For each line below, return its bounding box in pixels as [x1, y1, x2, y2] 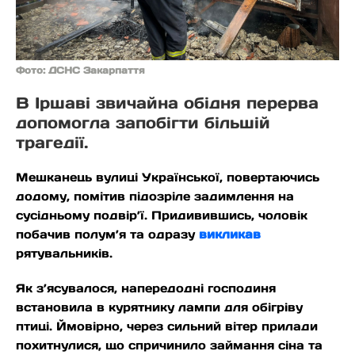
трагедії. [16, 132, 88, 153]
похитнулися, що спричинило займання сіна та [16, 338, 323, 353]
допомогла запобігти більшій [16, 113, 270, 133]
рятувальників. [16, 246, 113, 261]
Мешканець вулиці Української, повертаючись [16, 170, 319, 185]
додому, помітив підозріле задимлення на [16, 189, 294, 204]
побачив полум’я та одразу [16, 227, 199, 242]
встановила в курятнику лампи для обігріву [16, 300, 303, 315]
